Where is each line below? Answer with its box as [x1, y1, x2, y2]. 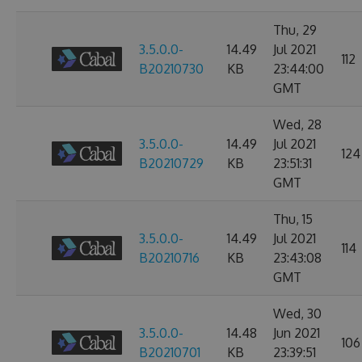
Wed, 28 [273, 116, 322, 133]
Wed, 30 [273, 305, 322, 322]
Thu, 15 [273, 211, 313, 227]
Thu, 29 [273, 22, 317, 38]
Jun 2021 [273, 325, 320, 341]
